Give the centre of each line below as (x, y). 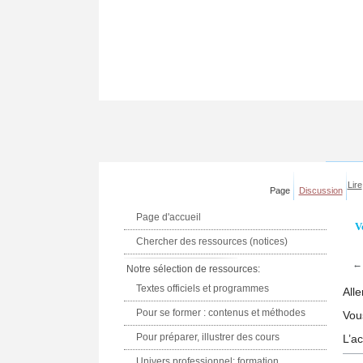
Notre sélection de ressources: (194, 269)
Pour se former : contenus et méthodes (221, 313)
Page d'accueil (169, 217)
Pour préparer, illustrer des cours (208, 337)
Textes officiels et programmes (203, 288)
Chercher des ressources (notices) (212, 241)
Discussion (320, 190)
